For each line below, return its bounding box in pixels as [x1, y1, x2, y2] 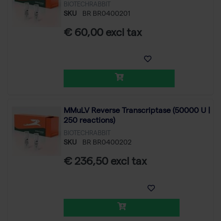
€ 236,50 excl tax [64, 157, 147, 169]
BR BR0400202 [82, 140, 132, 147]
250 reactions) [64, 117, 115, 126]
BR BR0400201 [82, 10, 130, 18]
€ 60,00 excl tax [64, 28, 142, 39]
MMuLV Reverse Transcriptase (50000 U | [64, 108, 210, 116]
